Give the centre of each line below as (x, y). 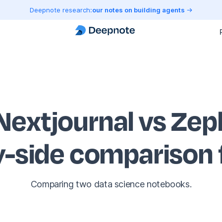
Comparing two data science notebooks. (111, 184)
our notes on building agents (139, 10)
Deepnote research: (61, 10)
